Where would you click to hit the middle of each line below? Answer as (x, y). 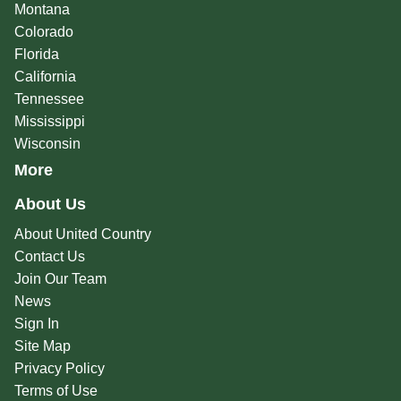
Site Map (42, 346)
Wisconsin (47, 144)
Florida (36, 55)
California (45, 77)
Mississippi (49, 122)
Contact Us (49, 257)
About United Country (82, 235)
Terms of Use (55, 391)
